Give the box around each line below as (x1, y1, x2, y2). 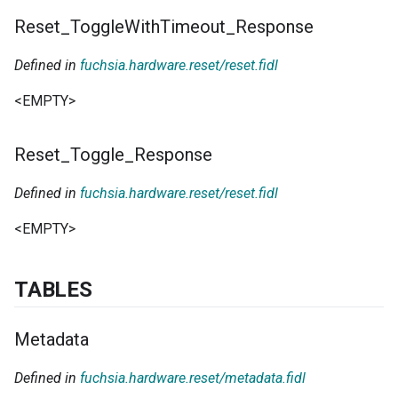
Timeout (160, 15, 226, 37)
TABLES (14, 276, 92, 302)
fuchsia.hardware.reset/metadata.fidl (80, 369, 306, 386)
